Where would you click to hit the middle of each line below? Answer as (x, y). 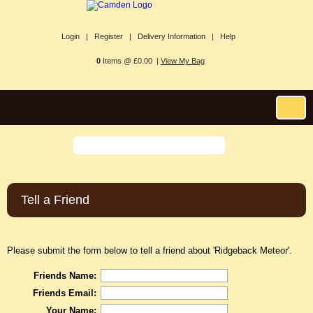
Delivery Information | (176, 36)
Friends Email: (64, 293)
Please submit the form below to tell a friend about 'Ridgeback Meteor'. (150, 250)
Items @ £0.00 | (129, 61)
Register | (113, 36)
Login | (75, 36)
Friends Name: (65, 276)
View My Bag (182, 61)
